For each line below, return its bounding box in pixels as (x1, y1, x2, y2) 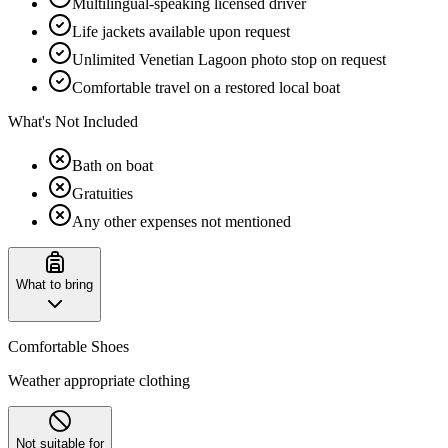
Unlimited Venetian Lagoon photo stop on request (72, 50, 386, 68)
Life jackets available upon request (72, 22, 290, 40)
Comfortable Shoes (8, 337, 129, 355)
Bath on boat (72, 156, 153, 174)
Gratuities (72, 184, 133, 202)
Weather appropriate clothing (8, 371, 190, 389)
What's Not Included (8, 112, 138, 130)
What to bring (16, 276, 93, 292)
